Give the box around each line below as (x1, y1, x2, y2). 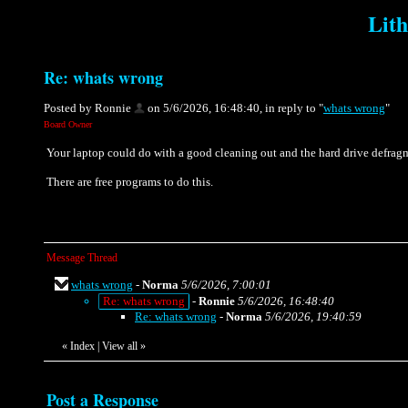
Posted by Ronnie (44, 101, 131, 115)
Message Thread (46, 250, 117, 264)
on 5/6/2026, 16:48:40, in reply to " (145, 101, 323, 115)
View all (102, 339, 138, 352)
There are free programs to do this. (46, 174, 213, 189)
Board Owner (44, 118, 92, 129)
